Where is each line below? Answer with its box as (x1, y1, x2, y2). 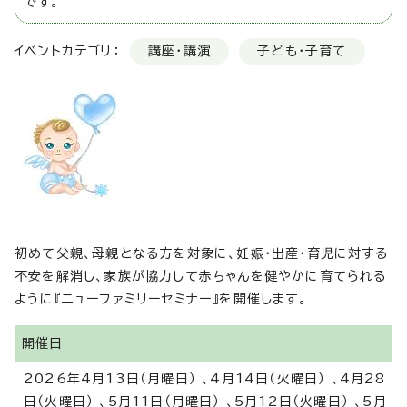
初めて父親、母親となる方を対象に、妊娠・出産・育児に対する (15, 247, 388, 261)
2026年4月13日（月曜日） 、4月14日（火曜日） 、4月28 (24, 372, 386, 386)
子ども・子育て (257, 45, 347, 58)
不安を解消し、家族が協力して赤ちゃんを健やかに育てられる (15, 270, 387, 283)
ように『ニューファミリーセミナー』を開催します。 (15, 293, 307, 306)
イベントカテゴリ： (14, 45, 125, 58)
